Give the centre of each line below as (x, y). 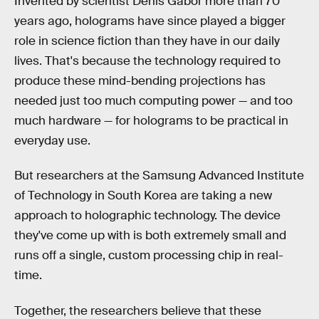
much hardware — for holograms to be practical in (151, 120)
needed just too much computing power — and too (153, 100)
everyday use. (52, 140)
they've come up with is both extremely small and (150, 236)
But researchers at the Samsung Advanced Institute (159, 176)
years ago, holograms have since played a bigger (150, 21)
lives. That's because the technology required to (147, 61)
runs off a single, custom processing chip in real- (149, 256)
